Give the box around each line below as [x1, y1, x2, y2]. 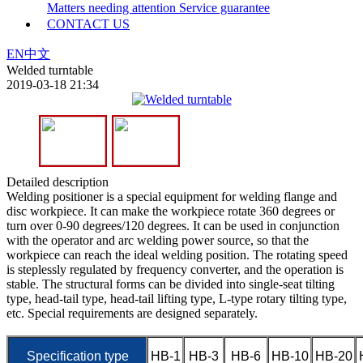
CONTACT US [47, 16, 130, 31]
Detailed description [6, 174, 109, 189]
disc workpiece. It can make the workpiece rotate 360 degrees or [6, 203, 335, 218]
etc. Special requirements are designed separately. [6, 305, 258, 320]
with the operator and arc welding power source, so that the [6, 233, 309, 247]
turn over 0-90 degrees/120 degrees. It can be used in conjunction [6, 218, 340, 233]
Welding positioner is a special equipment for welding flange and [6, 189, 337, 203]
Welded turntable [6, 62, 93, 77]
